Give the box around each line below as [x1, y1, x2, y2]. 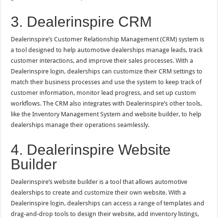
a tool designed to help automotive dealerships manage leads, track [11, 46, 203, 54]
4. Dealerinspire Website [11, 141, 171, 158]
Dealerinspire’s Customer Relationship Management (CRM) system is [11, 35, 205, 43]
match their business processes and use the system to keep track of [11, 78, 202, 86]
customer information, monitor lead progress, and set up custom [11, 89, 197, 96]
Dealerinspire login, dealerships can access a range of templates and [11, 199, 205, 207]
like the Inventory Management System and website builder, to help [11, 110, 202, 118]
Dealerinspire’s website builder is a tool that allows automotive [11, 178, 188, 185]
